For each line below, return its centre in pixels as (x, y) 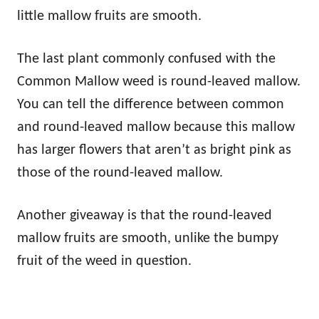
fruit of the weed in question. (104, 261)
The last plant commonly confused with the (146, 59)
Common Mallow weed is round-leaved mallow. (159, 82)
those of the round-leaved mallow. (120, 173)
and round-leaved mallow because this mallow (156, 127)
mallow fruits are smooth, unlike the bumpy (148, 238)
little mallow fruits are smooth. (109, 16)
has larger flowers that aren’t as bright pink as (154, 150)
